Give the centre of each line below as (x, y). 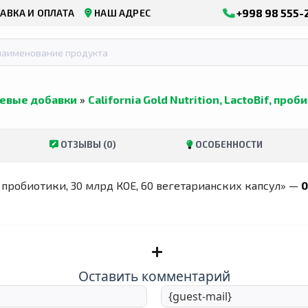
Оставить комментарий (154, 276)
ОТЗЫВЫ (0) (87, 144)
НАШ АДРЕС (122, 13)
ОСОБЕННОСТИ (228, 144)
